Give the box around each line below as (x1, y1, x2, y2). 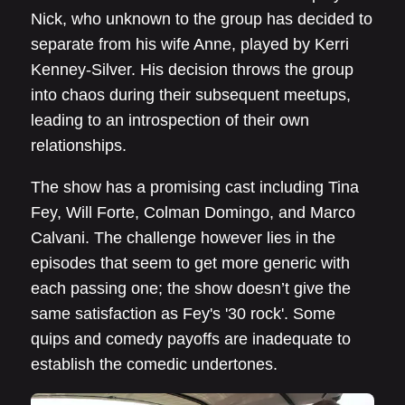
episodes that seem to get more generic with (31, 254, 350, 272)
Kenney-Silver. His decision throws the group (31, 61, 353, 79)
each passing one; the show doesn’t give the (31, 279, 351, 297)
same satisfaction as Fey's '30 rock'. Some (31, 305, 335, 323)
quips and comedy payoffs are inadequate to (31, 330, 351, 348)
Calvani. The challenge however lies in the (31, 229, 335, 247)
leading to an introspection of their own (31, 111, 309, 129)
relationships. (31, 137, 127, 155)
